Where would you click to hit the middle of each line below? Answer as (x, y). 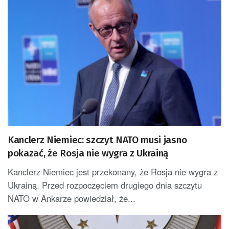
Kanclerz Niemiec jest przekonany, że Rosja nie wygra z (113, 172)
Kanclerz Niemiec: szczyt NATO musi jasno (97, 140)
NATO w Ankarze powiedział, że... (72, 199)
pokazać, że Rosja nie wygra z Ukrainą (88, 153)
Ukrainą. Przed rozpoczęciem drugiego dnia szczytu (105, 185)
